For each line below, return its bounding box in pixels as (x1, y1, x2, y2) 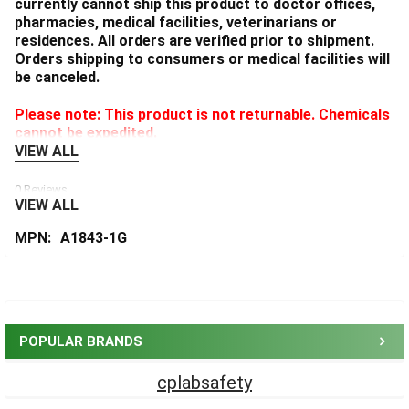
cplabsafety (157, 371, 252, 393)
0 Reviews (15, 183, 68, 197)
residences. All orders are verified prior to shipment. (15, 32, 374, 50)
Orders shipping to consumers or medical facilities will (15, 50, 390, 68)
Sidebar (18, 297, 88, 320)
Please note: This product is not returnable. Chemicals (15, 106, 390, 124)
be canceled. (15, 68, 100, 87)
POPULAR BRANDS (19, 332, 142, 350)
